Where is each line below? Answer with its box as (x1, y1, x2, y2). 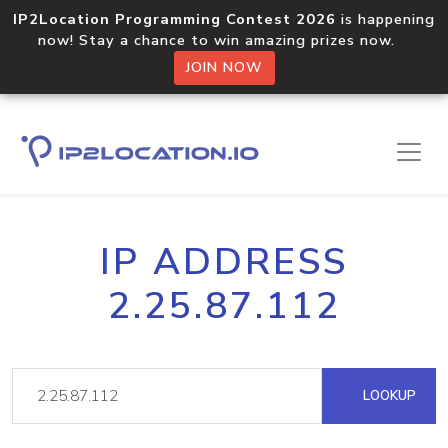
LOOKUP (359, 386, 416, 405)
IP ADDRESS (100, 237, 348, 287)
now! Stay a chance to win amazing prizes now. (38, 30, 410, 50)
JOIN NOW (185, 58, 263, 77)
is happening (336, 9, 435, 29)
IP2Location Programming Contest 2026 (13, 9, 336, 29)
